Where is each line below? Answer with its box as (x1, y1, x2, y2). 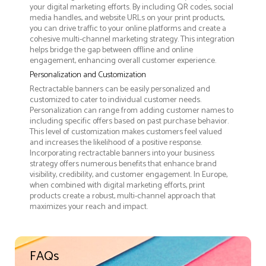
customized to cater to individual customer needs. (30, 93, 201, 107)
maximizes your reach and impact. (30, 199, 148, 214)
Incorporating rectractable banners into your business (30, 146, 214, 160)
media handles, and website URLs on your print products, (30, 11, 224, 25)
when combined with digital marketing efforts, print (30, 178, 205, 192)
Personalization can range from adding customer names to (30, 103, 233, 118)
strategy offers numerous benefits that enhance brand (30, 157, 217, 171)
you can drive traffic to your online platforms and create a (30, 21, 226, 36)
